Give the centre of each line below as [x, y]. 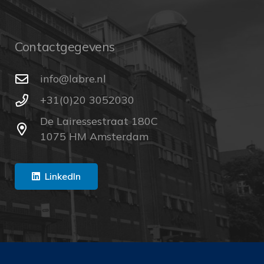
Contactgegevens [65, 47]
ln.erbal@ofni [73, 79]
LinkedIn [63, 176]
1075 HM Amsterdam [95, 137]
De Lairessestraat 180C [99, 121]
